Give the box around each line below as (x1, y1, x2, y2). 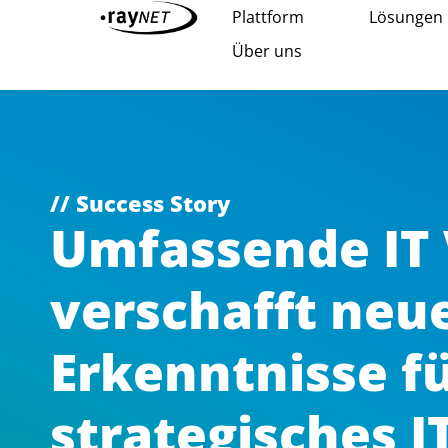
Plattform (231, 6, 304, 28)
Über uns (231, 40, 302, 62)
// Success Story (50, 188, 230, 218)
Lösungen (368, 6, 443, 28)
